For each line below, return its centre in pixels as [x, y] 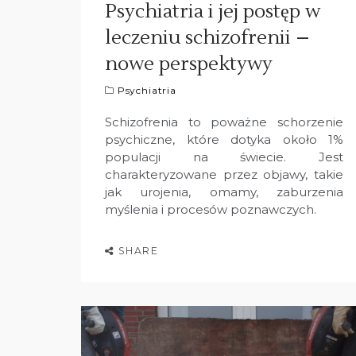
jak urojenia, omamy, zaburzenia [224, 192]
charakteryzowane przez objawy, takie [224, 174]
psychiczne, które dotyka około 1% [224, 139]
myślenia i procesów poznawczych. [211, 209]
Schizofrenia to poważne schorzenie [224, 122]
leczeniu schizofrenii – [207, 37]
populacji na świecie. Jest [224, 157]
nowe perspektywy [189, 64]
